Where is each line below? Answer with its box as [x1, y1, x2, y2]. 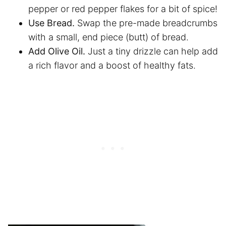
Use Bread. [28, 17, 77, 28]
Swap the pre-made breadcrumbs [77, 17, 217, 28]
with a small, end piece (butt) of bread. [28, 31, 191, 42]
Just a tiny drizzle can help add [88, 45, 218, 56]
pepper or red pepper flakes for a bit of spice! [28, 3, 217, 14]
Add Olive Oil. [28, 45, 88, 56]
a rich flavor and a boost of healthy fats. [28, 60, 196, 71]
